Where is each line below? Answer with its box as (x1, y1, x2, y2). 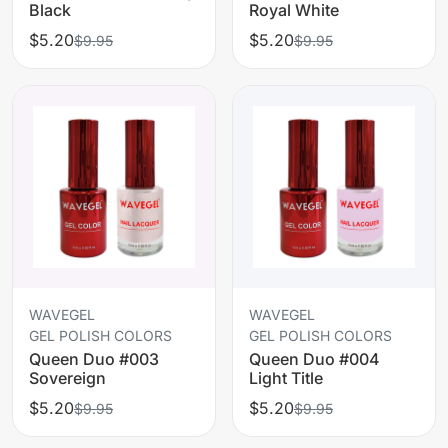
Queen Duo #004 (249, 348, 380, 369)
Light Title (249, 367, 323, 388)
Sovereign (29, 367, 106, 388)
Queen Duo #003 (29, 348, 159, 369)
